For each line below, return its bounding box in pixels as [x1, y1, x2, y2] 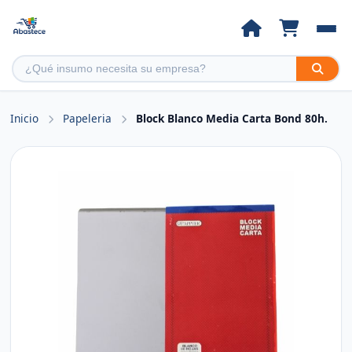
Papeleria [63, 111, 115, 126]
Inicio [10, 111, 39, 126]
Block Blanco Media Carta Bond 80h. [136, 111, 328, 126]
